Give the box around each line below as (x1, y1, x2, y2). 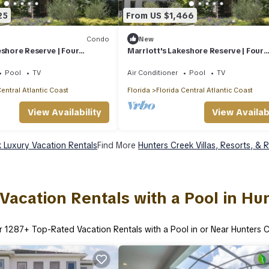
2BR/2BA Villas (127, 56, 184, 67)
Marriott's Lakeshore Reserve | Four (127, 46, 264, 56)
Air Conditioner (127, 68, 178, 77)
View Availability (27, 106, 101, 119)
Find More (97, 140, 138, 151)
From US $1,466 (126, 10, 194, 21)
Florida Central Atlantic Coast (156, 86, 253, 95)
